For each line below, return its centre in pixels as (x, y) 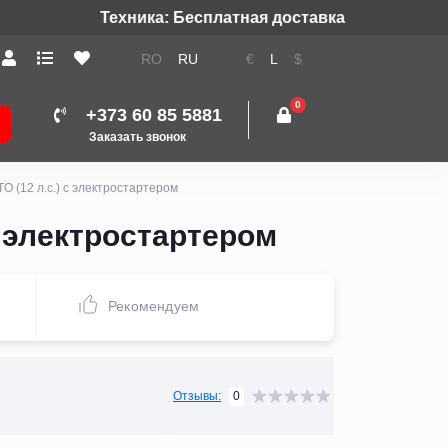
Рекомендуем (154, 305)
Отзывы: (197, 396)
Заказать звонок (137, 137)
